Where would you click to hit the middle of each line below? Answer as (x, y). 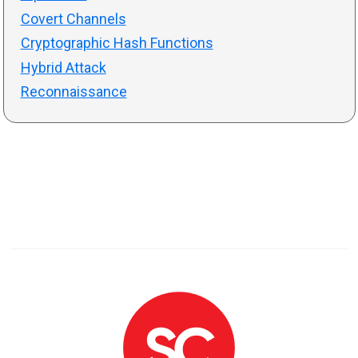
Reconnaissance (74, 92)
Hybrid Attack (63, 67)
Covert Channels (73, 18)
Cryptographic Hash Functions (117, 43)
